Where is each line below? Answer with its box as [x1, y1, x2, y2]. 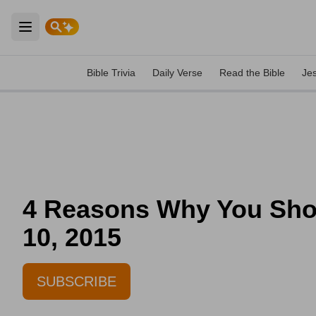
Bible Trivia [87, 67, 135, 78]
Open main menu [24, 28, 122, 42]
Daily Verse [152, 67, 202, 78]
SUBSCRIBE [37, 274, 116, 289]
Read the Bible [219, 67, 285, 78]
